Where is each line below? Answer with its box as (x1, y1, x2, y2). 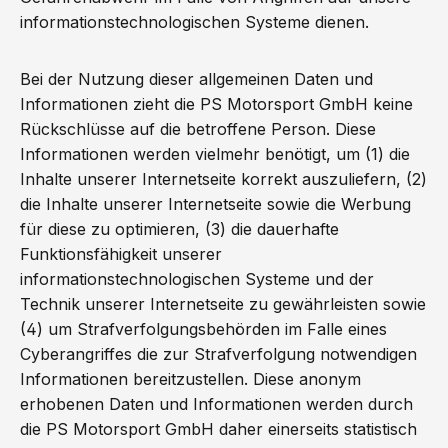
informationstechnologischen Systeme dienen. (20, 12, 369, 32)
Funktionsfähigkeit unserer (20, 244, 222, 264)
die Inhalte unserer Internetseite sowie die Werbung (20, 194, 411, 214)
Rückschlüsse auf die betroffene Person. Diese (20, 119, 376, 139)
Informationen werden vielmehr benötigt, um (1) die (20, 144, 410, 164)
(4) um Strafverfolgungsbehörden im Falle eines (20, 319, 387, 339)
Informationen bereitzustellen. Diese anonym (20, 369, 361, 389)
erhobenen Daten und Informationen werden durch (20, 394, 413, 414)
